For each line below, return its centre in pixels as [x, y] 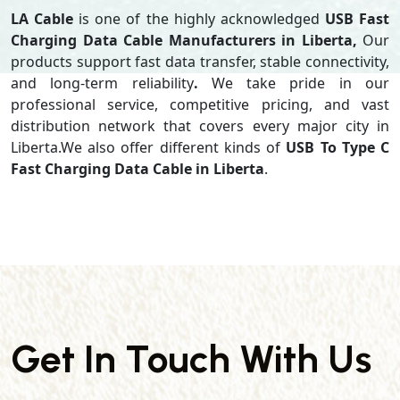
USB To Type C [338, 147]
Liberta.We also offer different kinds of [149, 147]
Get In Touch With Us [191, 359]
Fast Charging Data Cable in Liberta [137, 169]
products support [71, 62]
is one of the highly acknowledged [199, 19]
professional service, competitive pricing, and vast [200, 104]
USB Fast [357, 19]
